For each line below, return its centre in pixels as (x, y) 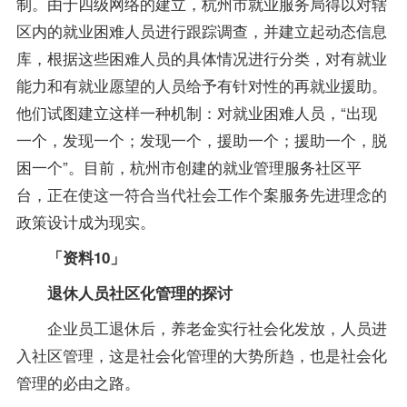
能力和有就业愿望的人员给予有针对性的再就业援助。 (201, 84)
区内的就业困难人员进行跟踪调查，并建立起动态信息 (201, 30)
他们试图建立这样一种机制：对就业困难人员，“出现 (196, 112)
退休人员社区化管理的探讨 (124, 292)
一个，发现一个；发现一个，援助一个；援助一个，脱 (201, 139)
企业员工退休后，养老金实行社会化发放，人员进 (201, 327)
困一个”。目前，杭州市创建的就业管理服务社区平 (189, 166)
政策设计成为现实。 (85, 221)
